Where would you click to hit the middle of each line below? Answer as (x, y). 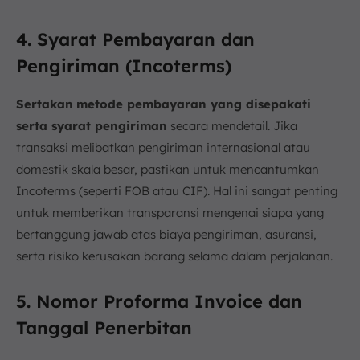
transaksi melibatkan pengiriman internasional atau (163, 148)
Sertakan (45, 104)
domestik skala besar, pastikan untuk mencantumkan (168, 170)
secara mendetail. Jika (232, 126)
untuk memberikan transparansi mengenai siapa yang (170, 213)
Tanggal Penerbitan (104, 328)
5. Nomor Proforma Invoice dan (159, 302)
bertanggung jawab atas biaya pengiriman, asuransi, (166, 235)
